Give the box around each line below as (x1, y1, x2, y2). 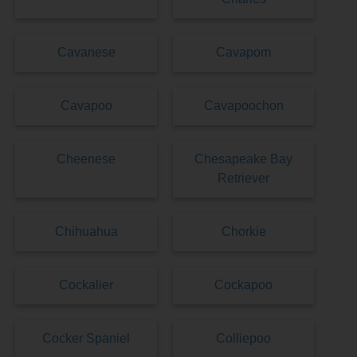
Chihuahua (54, 225, 118, 239)
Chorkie (221, 225, 266, 239)
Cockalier (59, 278, 114, 292)
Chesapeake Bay (194, 152, 293, 167)
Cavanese (57, 45, 116, 60)
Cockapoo (214, 278, 273, 292)
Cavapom (216, 45, 272, 60)
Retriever (218, 171, 270, 186)
